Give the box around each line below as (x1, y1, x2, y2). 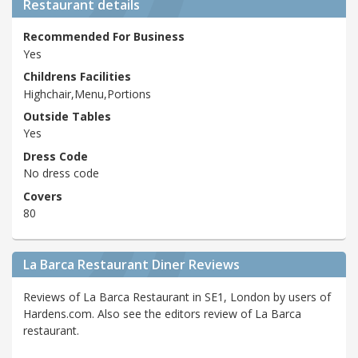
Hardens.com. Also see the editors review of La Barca (23, 306, 301, 322)
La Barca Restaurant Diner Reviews (23, 256, 240, 274)
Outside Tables (23, 109, 111, 125)
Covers (23, 188, 62, 204)
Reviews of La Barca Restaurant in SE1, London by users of (23, 289, 331, 305)
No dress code (23, 165, 99, 181)
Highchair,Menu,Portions (23, 86, 151, 101)
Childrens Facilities (23, 69, 131, 85)
